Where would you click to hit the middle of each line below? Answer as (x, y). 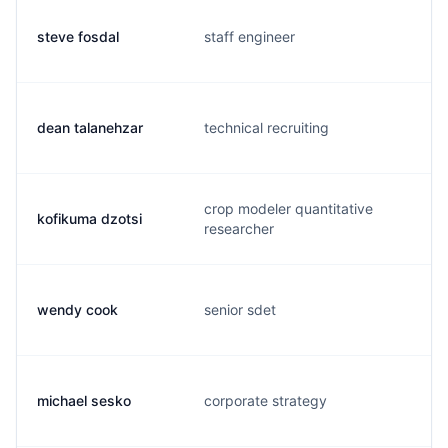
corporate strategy (265, 400)
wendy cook (77, 309)
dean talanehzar (90, 127)
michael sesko (84, 400)
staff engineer (249, 36)
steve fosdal (78, 36)
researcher (239, 228)
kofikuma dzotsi (89, 218)
